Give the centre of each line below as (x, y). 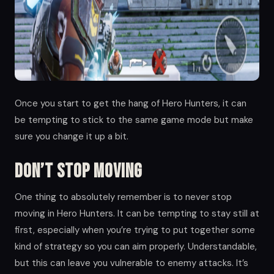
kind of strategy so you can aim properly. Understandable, (136, 246)
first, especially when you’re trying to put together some (135, 230)
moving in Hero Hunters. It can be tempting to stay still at (137, 213)
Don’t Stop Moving (78, 171)
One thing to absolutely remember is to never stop (123, 197)
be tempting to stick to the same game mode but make (134, 120)
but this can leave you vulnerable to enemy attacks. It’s (131, 263)
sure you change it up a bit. (72, 136)
